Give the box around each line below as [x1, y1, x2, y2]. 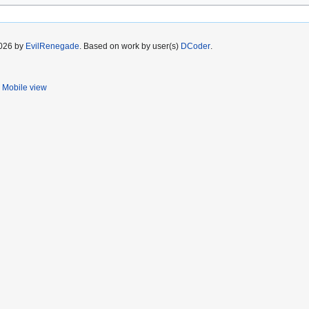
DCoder [181, 41, 210, 52]
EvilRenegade [26, 41, 79, 52]
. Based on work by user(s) [79, 41, 181, 52]
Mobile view [2, 83, 47, 93]
